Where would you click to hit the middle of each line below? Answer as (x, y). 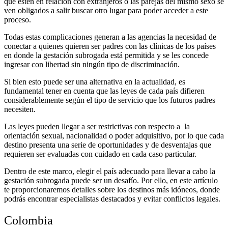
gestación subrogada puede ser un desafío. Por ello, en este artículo (111, 181)
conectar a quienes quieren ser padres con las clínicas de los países (110, 46)
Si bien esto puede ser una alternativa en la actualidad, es (95, 82)
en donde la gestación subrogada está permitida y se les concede (106, 55)
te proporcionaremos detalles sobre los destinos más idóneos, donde (112, 190)
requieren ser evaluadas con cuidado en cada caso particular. (100, 154)
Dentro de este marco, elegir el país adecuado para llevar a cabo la (110, 172)
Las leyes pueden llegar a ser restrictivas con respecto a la (97, 127)
